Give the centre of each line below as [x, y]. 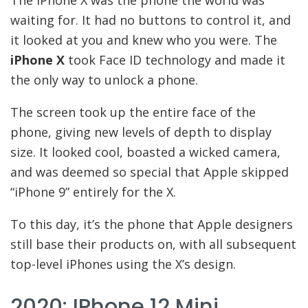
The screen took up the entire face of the [133, 112]
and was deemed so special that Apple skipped [150, 172]
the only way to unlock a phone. [104, 80]
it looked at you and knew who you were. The [144, 40]
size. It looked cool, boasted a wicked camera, [145, 152]
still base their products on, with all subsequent [153, 244]
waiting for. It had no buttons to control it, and [151, 20]
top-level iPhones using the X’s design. [123, 264]
